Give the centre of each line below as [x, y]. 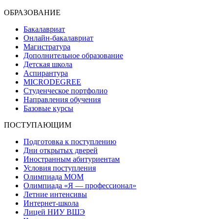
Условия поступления [60, 168]
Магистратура [47, 46]
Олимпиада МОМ [54, 176]
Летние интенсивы [55, 194]
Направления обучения [62, 99]
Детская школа [48, 64]
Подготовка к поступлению [70, 141]
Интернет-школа [51, 203]
